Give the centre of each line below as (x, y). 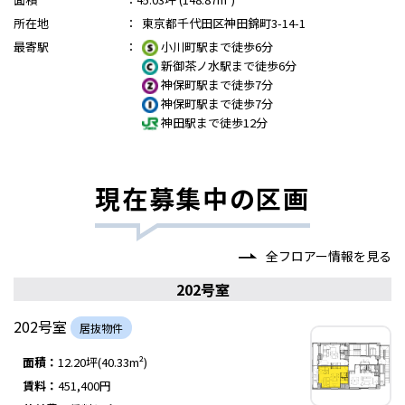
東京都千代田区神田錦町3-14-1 (224, 23)
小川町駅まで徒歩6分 (216, 47)
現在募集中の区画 (202, 198)
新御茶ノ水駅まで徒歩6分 (227, 66)
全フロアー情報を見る (329, 256)
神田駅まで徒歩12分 (213, 122)
